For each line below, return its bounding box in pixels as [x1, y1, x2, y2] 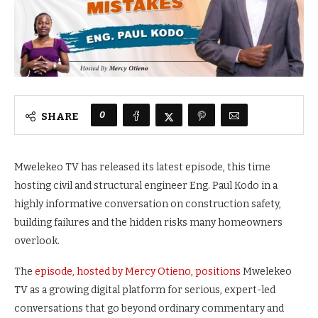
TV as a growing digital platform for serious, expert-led [14, 284, 275, 297]
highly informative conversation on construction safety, [14, 198, 281, 211]
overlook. [14, 235, 60, 248]
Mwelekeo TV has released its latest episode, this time [14, 161, 270, 174]
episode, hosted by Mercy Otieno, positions [35, 265, 241, 278]
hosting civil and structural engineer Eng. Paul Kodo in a [14, 180, 278, 192]
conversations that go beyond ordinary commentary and [14, 302, 284, 315]
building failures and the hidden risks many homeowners [14, 216, 283, 229]
